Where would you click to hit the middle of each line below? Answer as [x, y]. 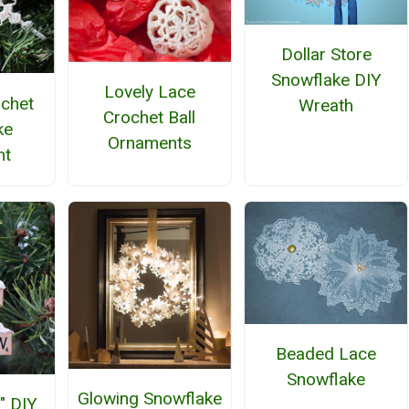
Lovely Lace [149, 92]
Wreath [326, 106]
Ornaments [149, 143]
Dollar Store [326, 55]
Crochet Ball [150, 118]
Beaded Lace [326, 353]
